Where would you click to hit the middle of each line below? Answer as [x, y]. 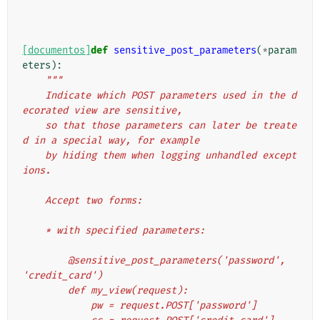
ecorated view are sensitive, [102, 111]
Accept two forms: [94, 201]
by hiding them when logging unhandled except [34, 156]
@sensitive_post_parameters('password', [45, 261]
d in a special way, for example [111, 141]
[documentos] [56, 51]
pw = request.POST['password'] [174, 306]
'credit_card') [62, 276]
